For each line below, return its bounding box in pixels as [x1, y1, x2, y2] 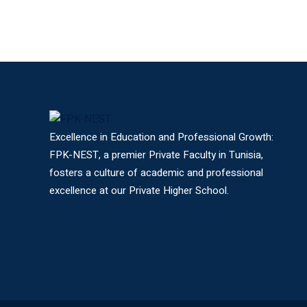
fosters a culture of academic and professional [49, 164, 263, 180]
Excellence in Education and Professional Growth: [49, 129, 273, 145]
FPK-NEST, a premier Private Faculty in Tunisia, [49, 147, 263, 162]
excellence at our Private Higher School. [49, 182, 229, 198]
